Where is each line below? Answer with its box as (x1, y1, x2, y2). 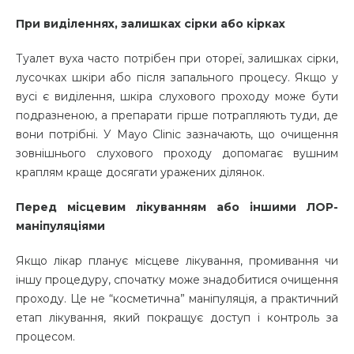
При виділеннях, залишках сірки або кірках (16, 17, 285, 32)
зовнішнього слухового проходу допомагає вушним (16, 146, 338, 161)
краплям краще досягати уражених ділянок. (16, 165, 268, 180)
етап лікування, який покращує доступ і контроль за (16, 311, 338, 326)
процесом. (16, 330, 78, 345)
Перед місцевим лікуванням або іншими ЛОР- (16, 200, 338, 215)
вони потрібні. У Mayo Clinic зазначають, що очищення (16, 127, 338, 142)
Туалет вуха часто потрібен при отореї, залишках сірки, (16, 51, 338, 66)
